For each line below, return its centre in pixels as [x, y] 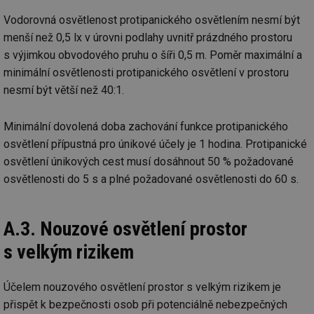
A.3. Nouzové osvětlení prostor [125, 228]
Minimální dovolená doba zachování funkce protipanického [146, 126]
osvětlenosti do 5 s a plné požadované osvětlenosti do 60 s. [151, 179]
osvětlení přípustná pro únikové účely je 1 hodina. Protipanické [155, 144]
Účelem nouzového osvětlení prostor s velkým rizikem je [142, 287]
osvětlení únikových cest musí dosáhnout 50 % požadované [149, 161]
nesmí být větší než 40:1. [64, 90]
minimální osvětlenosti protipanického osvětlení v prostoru [146, 72]
